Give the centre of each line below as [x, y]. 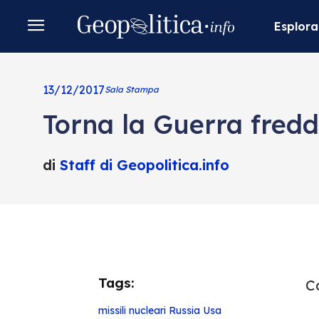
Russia [184, 310]
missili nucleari [132, 310]
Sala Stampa [131, 89]
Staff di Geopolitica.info [144, 165]
